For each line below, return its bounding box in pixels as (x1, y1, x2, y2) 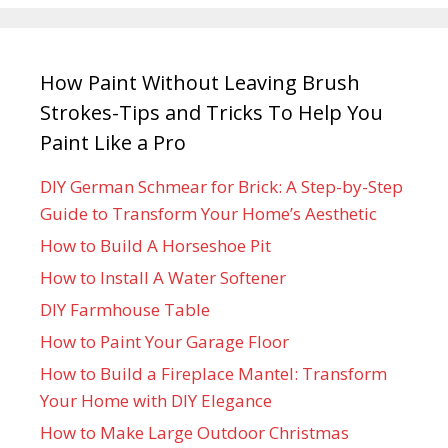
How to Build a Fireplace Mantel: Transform (40, 362, 387, 386)
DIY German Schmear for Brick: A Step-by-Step (40, 175, 403, 199)
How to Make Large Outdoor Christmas (40, 421, 349, 445)
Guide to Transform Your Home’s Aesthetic (40, 202, 377, 226)
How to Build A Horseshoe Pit (40, 234, 271, 258)
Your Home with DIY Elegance (40, 389, 272, 413)
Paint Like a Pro (40, 129, 186, 157)
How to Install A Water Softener (40, 266, 286, 290)
